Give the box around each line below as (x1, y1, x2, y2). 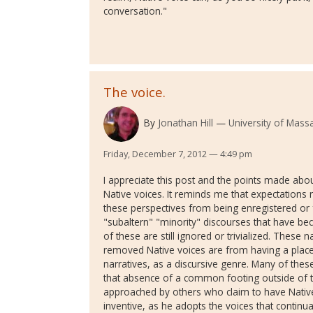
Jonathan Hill (157, 116, 213, 130)
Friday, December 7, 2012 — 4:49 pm (103, 147, 252, 160)
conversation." (103, 3, 167, 17)
